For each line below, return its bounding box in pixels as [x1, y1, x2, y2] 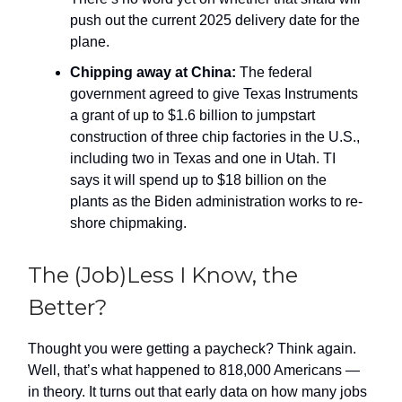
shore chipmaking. [70, 214, 187, 231]
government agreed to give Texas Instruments [70, 85, 358, 101]
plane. [70, 33, 109, 49]
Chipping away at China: [70, 64, 236, 80]
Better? [28, 293, 108, 320]
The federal [236, 64, 312, 80]
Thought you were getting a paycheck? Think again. [28, 340, 356, 356]
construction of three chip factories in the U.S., [70, 128, 360, 144]
